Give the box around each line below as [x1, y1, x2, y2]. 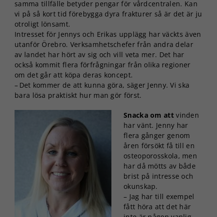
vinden [173, 110, 200, 120]
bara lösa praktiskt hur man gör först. [15, 90, 142, 100]
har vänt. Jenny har [124, 120, 188, 130]
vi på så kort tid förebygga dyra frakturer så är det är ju [15, 9, 202, 18]
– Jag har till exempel [124, 191, 195, 201]
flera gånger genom [124, 130, 190, 140]
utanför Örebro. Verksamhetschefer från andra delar [15, 39, 193, 49]
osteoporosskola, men [124, 151, 198, 160]
